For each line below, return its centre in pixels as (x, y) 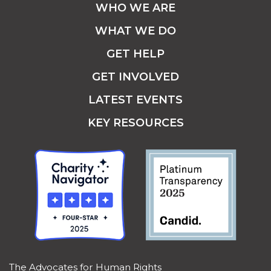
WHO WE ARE (135, 8)
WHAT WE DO (135, 31)
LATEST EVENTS (135, 100)
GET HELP (135, 54)
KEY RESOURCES (135, 123)
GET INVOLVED (135, 77)
